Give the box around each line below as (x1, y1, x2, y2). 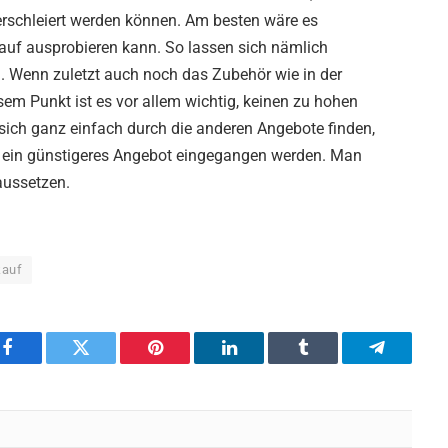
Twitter (79, 353, 132, 372)
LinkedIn (227, 353, 294, 372)
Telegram (375, 353, 444, 372)
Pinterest (153, 353, 217, 372)
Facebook (5, 353, 76, 372)
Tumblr (301, 353, 355, 372)
